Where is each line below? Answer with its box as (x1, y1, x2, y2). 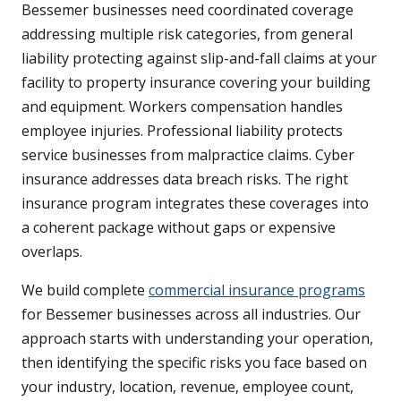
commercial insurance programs (149, 280, 365, 301)
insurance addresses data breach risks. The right (21, 169, 348, 190)
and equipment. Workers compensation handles (21, 97, 343, 117)
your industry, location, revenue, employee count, (21, 377, 354, 397)
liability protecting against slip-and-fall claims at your (21, 48, 377, 69)
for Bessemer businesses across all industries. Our (21, 304, 361, 325)
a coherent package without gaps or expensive (21, 218, 336, 238)
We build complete (21, 280, 149, 301)
